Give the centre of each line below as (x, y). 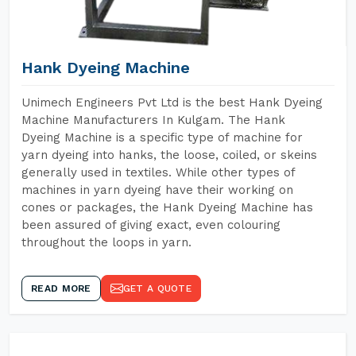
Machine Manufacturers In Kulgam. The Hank (153, 120)
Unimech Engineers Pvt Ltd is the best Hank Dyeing (172, 103)
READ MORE (61, 288)
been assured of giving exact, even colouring (151, 225)
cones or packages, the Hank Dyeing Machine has (167, 207)
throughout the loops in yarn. (106, 242)
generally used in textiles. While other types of (158, 172)
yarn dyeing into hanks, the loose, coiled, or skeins (169, 155)
